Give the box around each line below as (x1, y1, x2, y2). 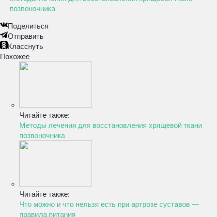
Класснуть (8, 42, 43, 50)
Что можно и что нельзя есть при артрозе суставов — (19, 200, 199, 208)
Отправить (8, 32, 44, 40)
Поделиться (8, 22, 48, 30)
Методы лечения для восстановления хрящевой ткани (19, 121, 202, 129)
